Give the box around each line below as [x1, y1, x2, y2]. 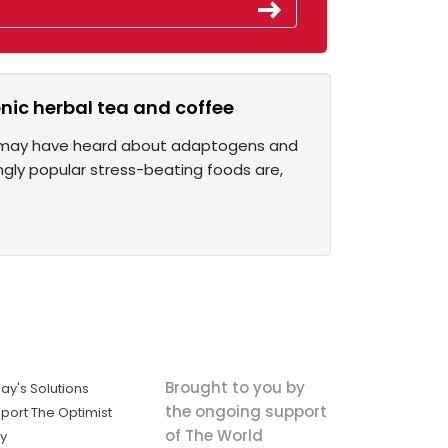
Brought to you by [164, 376, 305, 398]
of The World [164, 424, 263, 446]
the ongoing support [164, 400, 327, 422]
